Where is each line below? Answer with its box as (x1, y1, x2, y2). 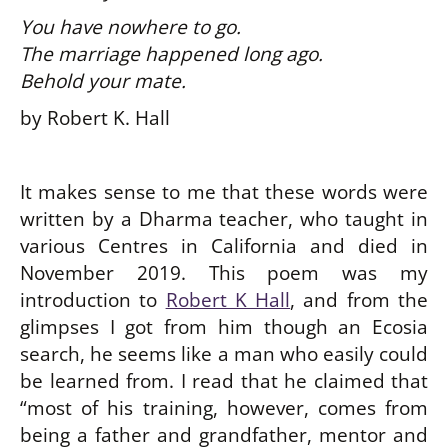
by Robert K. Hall (20, 104, 170, 131)
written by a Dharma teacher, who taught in (20, 205, 428, 232)
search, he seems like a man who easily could (20, 340, 428, 367)
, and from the (290, 286, 429, 313)
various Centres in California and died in (20, 232, 428, 259)
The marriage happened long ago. (20, 40, 323, 67)
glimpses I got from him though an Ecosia (20, 313, 428, 340)
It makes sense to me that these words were (20, 178, 428, 205)
